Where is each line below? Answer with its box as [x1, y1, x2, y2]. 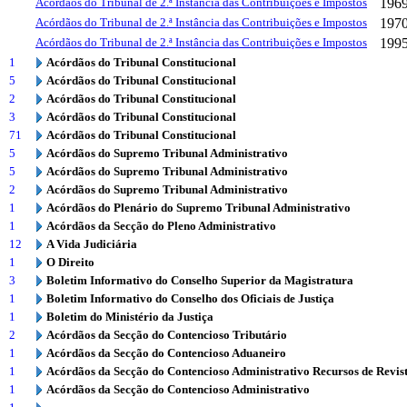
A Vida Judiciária [46, 237, 137, 251]
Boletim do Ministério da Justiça [46, 310, 213, 323]
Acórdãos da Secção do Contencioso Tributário [46, 328, 287, 342]
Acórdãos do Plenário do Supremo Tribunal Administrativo [46, 201, 351, 214]
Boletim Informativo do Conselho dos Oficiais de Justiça [46, 292, 334, 305]
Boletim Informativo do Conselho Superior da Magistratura [46, 273, 353, 287]
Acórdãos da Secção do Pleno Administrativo [46, 219, 276, 233]
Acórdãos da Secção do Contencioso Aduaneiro [46, 346, 286, 360]
